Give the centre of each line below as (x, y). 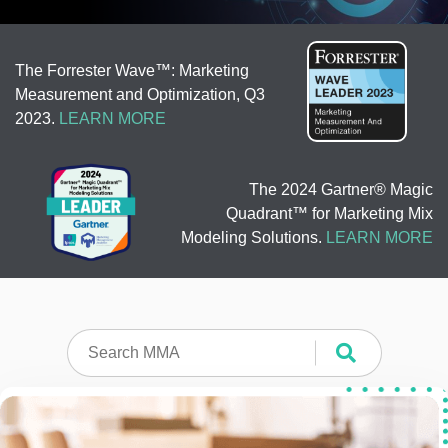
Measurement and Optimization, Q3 (140, 94)
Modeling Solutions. (253, 238)
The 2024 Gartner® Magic (341, 190)
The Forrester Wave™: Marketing (132, 70)
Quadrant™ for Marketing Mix (329, 214)
